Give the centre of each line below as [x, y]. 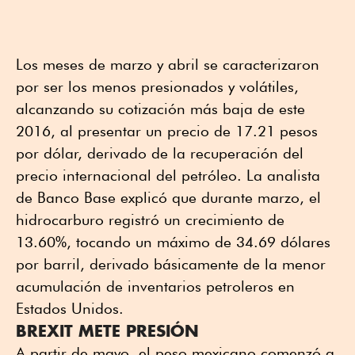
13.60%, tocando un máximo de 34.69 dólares [173, 242]
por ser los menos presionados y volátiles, [157, 87]
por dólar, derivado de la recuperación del [160, 153]
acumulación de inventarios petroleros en [155, 286]
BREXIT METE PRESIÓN [107, 331]
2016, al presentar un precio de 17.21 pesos [167, 131]
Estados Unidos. [70, 309]
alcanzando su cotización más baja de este [160, 109]
